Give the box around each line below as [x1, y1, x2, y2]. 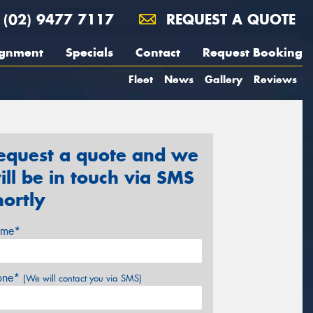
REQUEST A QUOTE [161, 10, 296, 28]
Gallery [205, 73, 242, 86]
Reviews [254, 73, 297, 86]
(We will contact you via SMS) [23, 272, 142, 284]
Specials [66, 45, 113, 60]
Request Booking [203, 45, 303, 60]
